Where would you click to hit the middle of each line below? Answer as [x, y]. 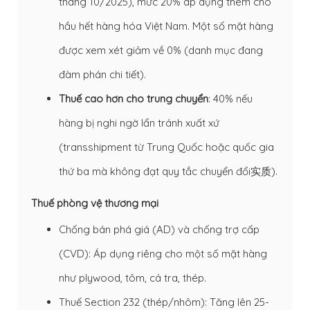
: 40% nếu [230, 98]
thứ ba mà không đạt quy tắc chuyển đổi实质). [168, 171]
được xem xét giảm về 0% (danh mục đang [161, 50]
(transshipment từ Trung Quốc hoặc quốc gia [166, 147]
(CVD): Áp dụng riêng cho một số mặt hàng [163, 253]
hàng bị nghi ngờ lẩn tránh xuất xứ [139, 122]
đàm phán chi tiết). [102, 74]
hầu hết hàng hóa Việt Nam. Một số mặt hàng [166, 26]
